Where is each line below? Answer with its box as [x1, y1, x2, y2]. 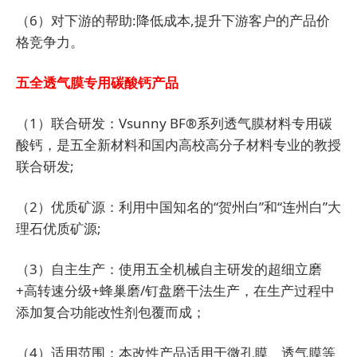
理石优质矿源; [16, 219, 101, 238]
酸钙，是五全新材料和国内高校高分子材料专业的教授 [16, 135, 341, 155]
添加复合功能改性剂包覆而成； [16, 303, 206, 322]
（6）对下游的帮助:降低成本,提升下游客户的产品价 [16, 11, 330, 30]
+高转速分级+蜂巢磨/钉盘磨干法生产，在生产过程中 [16, 281, 335, 300]
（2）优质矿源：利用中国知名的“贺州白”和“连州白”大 [16, 198, 341, 217]
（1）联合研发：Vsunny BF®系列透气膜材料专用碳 [16, 114, 332, 133]
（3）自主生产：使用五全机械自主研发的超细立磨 [16, 260, 322, 279]
